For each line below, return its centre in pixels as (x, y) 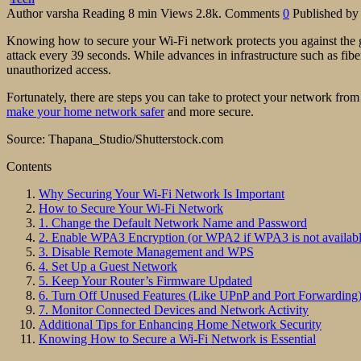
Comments (252, 13)
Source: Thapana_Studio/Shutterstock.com (115, 139)
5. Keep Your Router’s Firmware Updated (145, 280)
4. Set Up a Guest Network (108, 266)
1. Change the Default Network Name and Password (173, 222)
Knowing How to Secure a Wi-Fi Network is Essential (177, 338)
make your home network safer (85, 111)
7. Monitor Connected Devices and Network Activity (174, 309)
